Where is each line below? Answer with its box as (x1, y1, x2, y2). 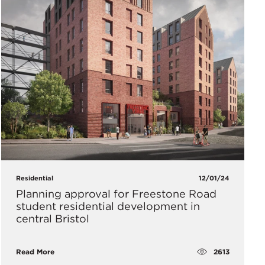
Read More (15, 247, 54, 257)
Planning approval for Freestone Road (15, 188, 216, 201)
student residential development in (15, 200, 200, 213)
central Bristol (15, 212, 89, 225)
